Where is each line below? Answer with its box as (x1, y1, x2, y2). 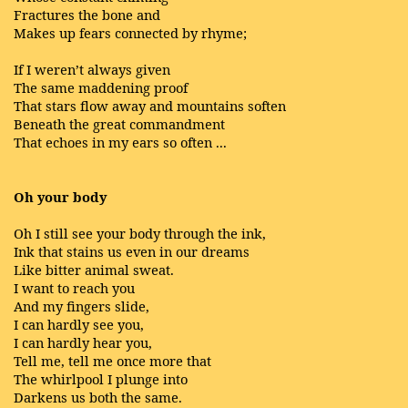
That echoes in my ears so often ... (14, 133, 227, 151)
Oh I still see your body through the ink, (14, 224, 266, 242)
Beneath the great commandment (14, 115, 225, 133)
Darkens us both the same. (14, 388, 182, 406)
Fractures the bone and (14, 5, 160, 24)
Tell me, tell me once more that (14, 352, 211, 370)
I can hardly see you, (14, 315, 144, 333)
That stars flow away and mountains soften (14, 97, 286, 115)
